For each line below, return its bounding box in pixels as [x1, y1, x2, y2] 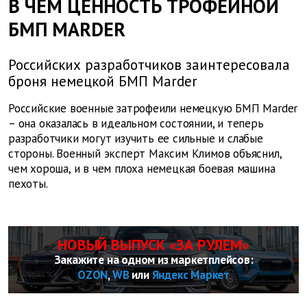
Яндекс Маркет [151, 267, 230, 283]
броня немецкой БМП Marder [8, 72, 197, 91]
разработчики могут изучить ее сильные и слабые [8, 131, 263, 147]
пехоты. [8, 176, 48, 192]
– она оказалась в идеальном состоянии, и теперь [8, 116, 264, 132]
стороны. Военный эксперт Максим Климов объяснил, [8, 146, 282, 162]
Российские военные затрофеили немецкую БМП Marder [8, 101, 298, 116]
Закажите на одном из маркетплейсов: [53, 252, 254, 268]
